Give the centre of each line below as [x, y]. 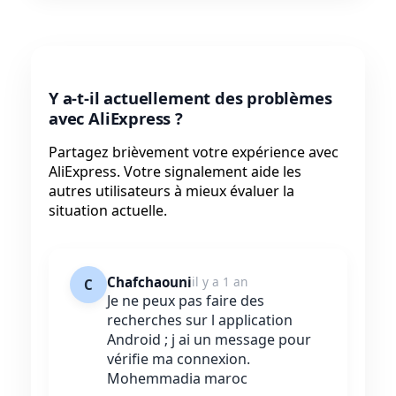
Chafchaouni [149, 282]
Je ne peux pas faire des [186, 301]
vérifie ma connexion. [179, 359]
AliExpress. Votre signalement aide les [175, 172]
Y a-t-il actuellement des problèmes [190, 98]
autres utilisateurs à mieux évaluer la [171, 191]
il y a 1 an [220, 282]
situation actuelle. [108, 211]
